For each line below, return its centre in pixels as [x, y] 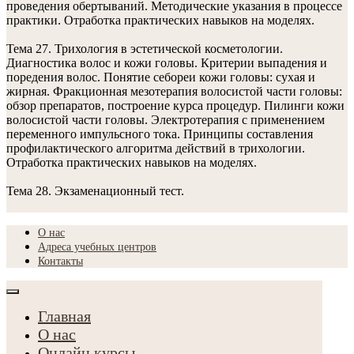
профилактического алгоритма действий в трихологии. [156, 148]
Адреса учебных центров [97, 247]
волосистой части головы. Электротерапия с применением [166, 120]
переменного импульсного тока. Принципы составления [160, 134]
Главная [64, 316]
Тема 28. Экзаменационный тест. [95, 191]
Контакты [60, 261]
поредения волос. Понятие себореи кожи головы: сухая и [161, 77]
